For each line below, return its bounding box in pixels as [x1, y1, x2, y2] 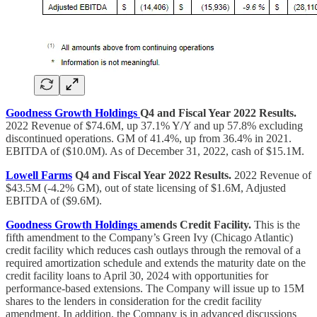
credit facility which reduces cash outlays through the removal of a [6, 243, 301, 256]
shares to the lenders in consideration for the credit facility [6, 294, 262, 307]
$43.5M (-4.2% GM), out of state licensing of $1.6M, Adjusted [6, 181, 286, 194]
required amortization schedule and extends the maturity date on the [6, 256, 306, 269]
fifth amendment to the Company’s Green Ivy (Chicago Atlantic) [6, 231, 293, 243]
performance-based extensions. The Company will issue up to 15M [6, 282, 304, 294]
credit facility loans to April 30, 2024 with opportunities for [6, 269, 268, 282]
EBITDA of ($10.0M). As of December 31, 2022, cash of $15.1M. [6, 144, 304, 157]
